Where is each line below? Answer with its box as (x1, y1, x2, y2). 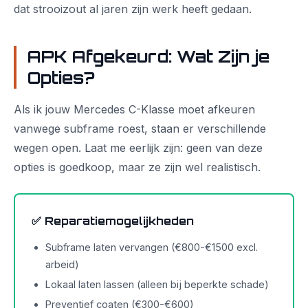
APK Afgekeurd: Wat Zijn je (27, 46, 269, 67)
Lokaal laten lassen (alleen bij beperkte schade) (45, 278, 269, 290)
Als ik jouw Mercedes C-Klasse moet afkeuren (14, 102, 255, 116)
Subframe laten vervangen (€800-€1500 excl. (45, 241, 258, 253)
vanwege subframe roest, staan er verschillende (14, 122, 266, 135)
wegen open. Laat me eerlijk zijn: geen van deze (14, 141, 263, 155)
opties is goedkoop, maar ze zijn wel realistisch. (14, 160, 261, 174)
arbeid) (45, 258, 79, 270)
